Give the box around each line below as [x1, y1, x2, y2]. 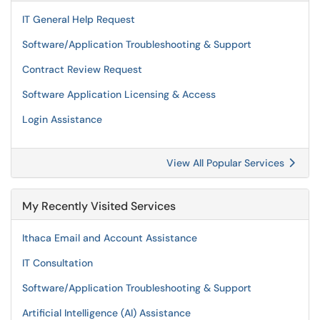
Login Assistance [22, 113, 102, 126]
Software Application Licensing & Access [22, 88, 216, 101]
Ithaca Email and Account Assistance [22, 231, 197, 244]
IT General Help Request [22, 13, 135, 26]
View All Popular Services [166, 156, 287, 169]
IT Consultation [22, 256, 93, 269]
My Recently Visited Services [22, 199, 176, 214]
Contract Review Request [22, 63, 142, 76]
